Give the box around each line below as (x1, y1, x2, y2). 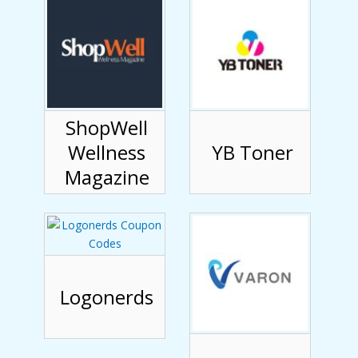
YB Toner (211, 139, 293, 166)
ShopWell (66, 114, 148, 141)
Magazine (64, 164, 149, 191)
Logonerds (60, 284, 153, 311)
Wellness (68, 139, 145, 166)
